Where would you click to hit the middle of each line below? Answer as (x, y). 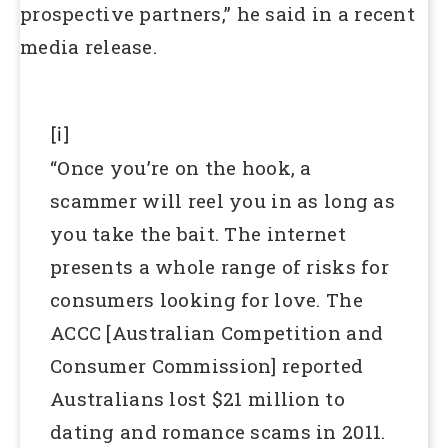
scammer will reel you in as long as (222, 200)
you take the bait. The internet (198, 233)
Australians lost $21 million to (197, 398)
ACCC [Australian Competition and (217, 332)
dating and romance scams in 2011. (218, 431)
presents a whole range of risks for (219, 266)
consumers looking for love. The (206, 299)
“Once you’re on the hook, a (181, 167)
